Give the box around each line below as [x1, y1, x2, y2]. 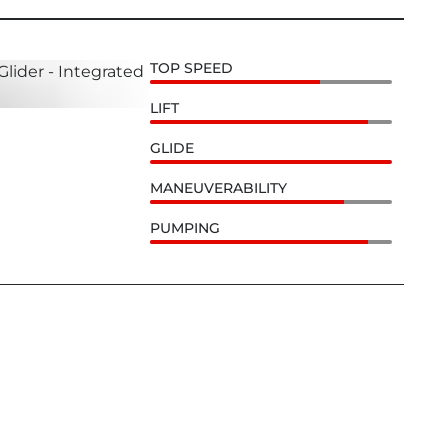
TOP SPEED [150, 59, 234, 77]
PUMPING [150, 219, 221, 237]
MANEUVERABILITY [150, 179, 288, 197]
